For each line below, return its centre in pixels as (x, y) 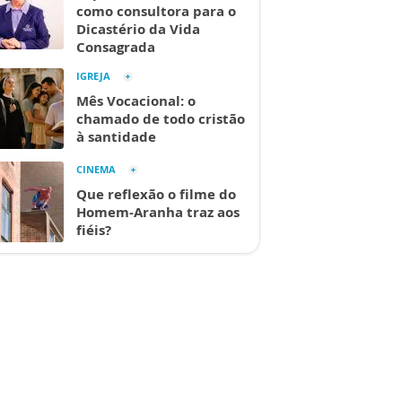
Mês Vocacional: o (136, 100)
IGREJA (93, 75)
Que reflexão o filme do (156, 193)
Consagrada (116, 46)
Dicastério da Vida (138, 28)
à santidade (116, 136)
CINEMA (96, 169)
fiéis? (94, 229)
